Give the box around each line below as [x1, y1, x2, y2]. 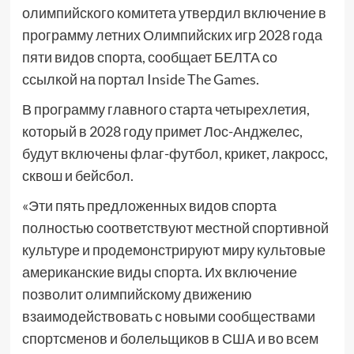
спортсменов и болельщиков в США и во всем [21, 330, 318, 348]
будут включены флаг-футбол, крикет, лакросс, [21, 145, 328, 163]
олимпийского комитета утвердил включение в [21, 4, 326, 22]
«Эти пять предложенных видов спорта [21, 197, 277, 215]
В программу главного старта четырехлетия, [21, 100, 310, 119]
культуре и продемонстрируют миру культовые [21, 241, 326, 259]
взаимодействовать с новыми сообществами [21, 307, 315, 326]
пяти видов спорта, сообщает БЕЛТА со [21, 48, 277, 66]
